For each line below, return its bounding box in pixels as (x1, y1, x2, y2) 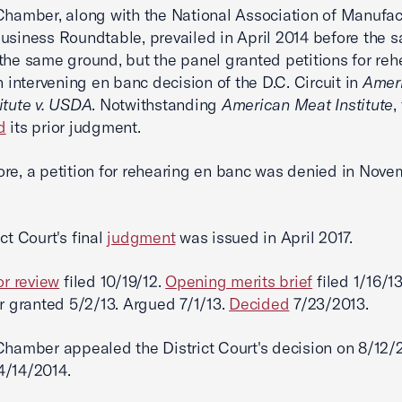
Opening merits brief (165, 271, 313, 292)
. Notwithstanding (92, 94, 222, 115)
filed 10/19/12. (59, 271, 166, 292)
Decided (229, 293, 290, 314)
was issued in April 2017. (175, 227, 353, 248)
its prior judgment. (5, 117, 141, 137)
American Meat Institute (221, 94, 394, 115)
